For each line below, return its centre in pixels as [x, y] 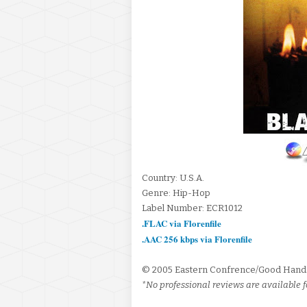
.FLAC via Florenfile [182, 223]
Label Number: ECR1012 [192, 208]
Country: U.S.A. [174, 178]
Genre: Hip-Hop [177, 193]
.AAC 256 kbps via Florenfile [197, 239]
